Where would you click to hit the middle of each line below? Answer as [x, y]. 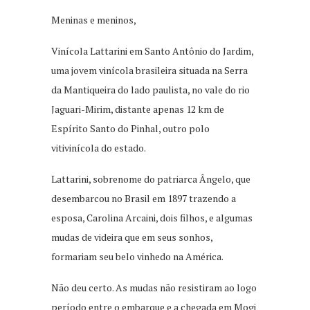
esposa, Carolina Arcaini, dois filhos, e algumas [152, 217]
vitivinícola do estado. [99, 147]
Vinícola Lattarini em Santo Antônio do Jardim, [152, 51]
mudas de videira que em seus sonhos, [132, 237]
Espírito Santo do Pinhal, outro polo [130, 128]
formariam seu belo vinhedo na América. [137, 256]
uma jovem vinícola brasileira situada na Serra [149, 70]
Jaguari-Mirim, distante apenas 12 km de [138, 109]
